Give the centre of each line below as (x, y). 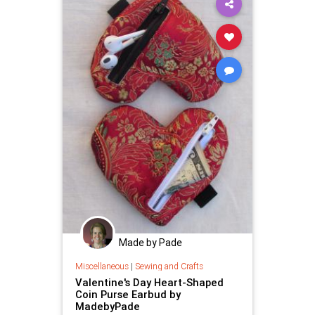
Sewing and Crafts (169, 266)
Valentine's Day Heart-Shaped (149, 283)
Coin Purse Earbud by (128, 295)
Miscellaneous (102, 266)
